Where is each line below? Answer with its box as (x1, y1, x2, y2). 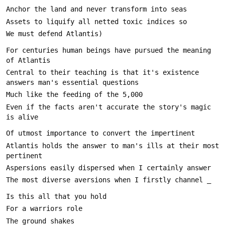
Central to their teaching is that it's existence (6, 68, 199, 77)
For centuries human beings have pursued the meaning (6, 46, 211, 54)
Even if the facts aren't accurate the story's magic (6, 102, 211, 111)
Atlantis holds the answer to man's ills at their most (6, 141, 219, 150)
